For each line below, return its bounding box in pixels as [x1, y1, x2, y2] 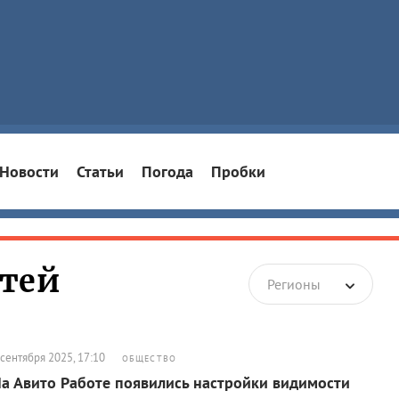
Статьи [77, 160, 124, 182]
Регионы [267, 275, 321, 293]
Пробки [211, 160, 265, 182]
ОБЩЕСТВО [122, 353, 176, 364]
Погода [142, 160, 193, 182]
